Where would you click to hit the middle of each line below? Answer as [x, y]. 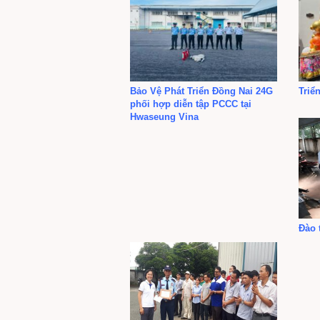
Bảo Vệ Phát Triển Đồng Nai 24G [201, 91]
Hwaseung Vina [164, 116]
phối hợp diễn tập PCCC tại [191, 104]
